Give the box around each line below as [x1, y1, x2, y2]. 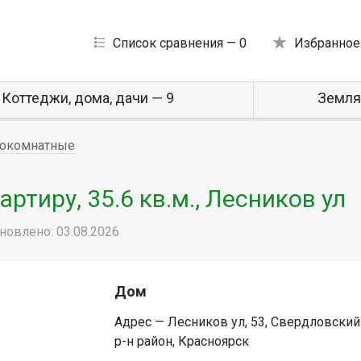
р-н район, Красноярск [114, 333, 249, 349]
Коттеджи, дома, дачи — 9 [2, 89, 175, 106]
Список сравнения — [112, 35, 239, 51]
